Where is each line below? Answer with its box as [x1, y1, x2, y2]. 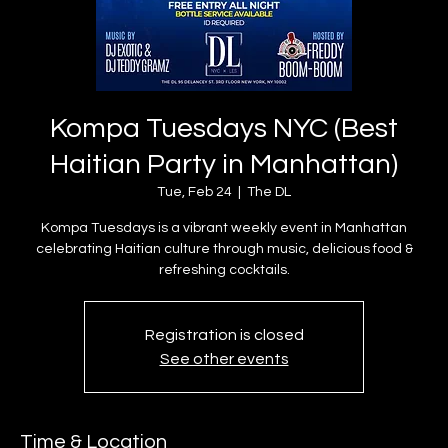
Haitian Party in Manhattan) [50, 150, 398, 180]
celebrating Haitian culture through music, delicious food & [35, 242, 413, 257]
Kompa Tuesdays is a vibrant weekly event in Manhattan [41, 221, 407, 236]
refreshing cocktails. [158, 263, 290, 278]
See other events [159, 351, 289, 368]
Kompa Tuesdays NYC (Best [50, 114, 398, 144]
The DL [247, 185, 291, 200]
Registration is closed [144, 327, 304, 344]
